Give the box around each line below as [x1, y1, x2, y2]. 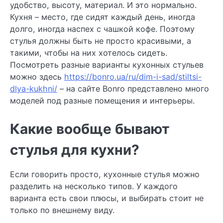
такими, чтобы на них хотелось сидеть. [10, 48, 167, 58]
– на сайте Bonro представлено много [57, 84, 209, 94]
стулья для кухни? [10, 141, 139, 159]
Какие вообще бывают [10, 120, 170, 138]
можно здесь [10, 72, 64, 82]
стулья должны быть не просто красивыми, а [10, 36, 191, 46]
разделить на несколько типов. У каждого [10, 181, 178, 192]
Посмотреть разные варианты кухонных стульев [10, 60, 204, 70]
